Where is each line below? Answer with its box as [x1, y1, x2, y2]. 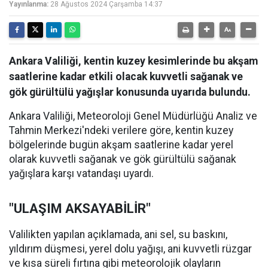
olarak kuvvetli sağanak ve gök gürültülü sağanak [9, 153, 236, 165]
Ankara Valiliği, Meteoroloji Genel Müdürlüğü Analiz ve [9, 110, 257, 122]
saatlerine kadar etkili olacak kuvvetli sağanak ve [9, 71, 243, 83]
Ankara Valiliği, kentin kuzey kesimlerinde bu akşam [9, 55, 258, 67]
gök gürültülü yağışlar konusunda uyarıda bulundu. [9, 86, 251, 98]
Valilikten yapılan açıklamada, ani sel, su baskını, [9, 229, 227, 240]
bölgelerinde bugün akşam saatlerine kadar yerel [9, 139, 233, 151]
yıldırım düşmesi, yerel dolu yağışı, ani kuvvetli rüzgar [9, 243, 252, 255]
